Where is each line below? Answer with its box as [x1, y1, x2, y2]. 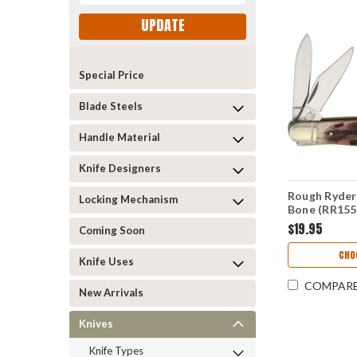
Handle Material [79, 130, 160, 143]
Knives [79, 316, 113, 330]
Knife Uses [79, 254, 134, 268]
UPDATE [140, 14, 185, 36]
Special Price [79, 68, 144, 81]
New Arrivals [79, 285, 143, 299]
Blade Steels [79, 99, 143, 112]
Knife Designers [79, 161, 161, 175]
